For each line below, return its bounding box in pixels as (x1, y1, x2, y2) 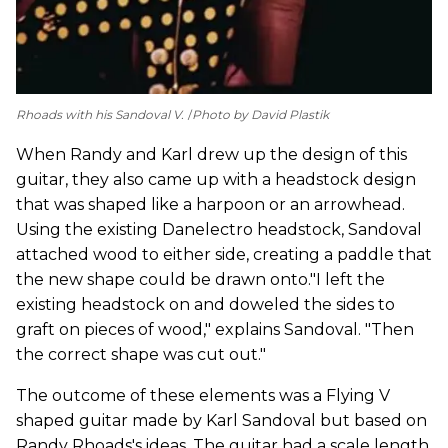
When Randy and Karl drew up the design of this (16, 144, 407, 164)
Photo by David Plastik (192, 106, 329, 122)
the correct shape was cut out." (16, 344, 266, 364)
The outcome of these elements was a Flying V (16, 385, 390, 405)
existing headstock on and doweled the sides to (16, 294, 395, 314)
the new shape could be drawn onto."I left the (16, 269, 385, 289)
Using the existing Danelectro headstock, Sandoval (16, 219, 422, 239)
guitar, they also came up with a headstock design (16, 169, 416, 189)
